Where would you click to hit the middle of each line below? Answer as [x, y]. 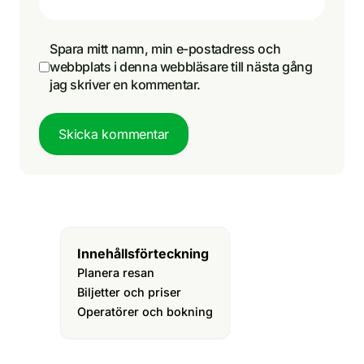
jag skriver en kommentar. [126, 85]
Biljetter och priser [129, 292]
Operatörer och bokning [145, 312]
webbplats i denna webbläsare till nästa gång [181, 67]
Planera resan [116, 273]
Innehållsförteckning [143, 254]
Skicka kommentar [114, 134]
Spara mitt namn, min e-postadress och [165, 49]
